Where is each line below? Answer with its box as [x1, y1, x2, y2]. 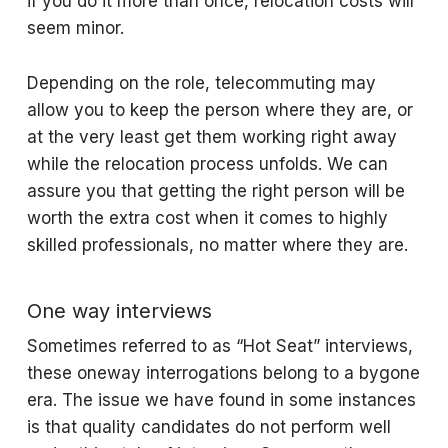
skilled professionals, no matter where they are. [26, 235, 413, 255]
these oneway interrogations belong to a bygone [26, 363, 420, 383]
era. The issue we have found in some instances [26, 390, 416, 410]
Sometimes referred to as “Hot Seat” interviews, [26, 336, 413, 356]
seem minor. [26, 18, 129, 38]
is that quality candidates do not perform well [26, 417, 391, 437]
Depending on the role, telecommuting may [26, 73, 376, 93]
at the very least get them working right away [26, 127, 397, 147]
